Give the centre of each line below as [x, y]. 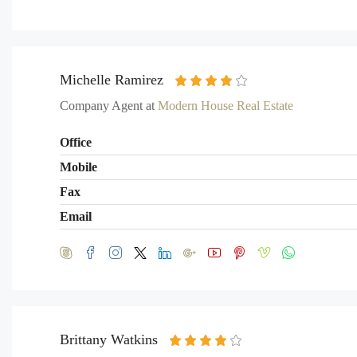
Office [76, 142]
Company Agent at [109, 106]
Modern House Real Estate [226, 106]
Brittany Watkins [109, 339]
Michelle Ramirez [112, 80]
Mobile [78, 167]
